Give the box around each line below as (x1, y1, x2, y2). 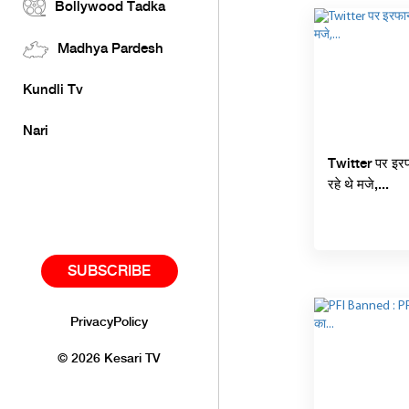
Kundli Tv (23, 83, 83, 98)
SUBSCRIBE (68, 264, 151, 279)
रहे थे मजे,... (327, 178, 389, 193)
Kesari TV (100, 352, 161, 365)
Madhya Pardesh (58, 42, 163, 57)
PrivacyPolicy (70, 316, 148, 329)
